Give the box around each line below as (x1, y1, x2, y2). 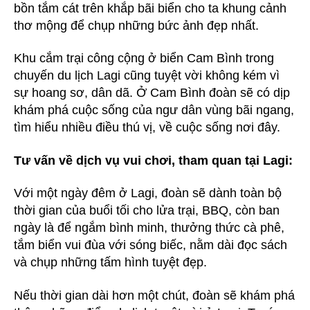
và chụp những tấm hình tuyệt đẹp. (14, 255, 207, 269)
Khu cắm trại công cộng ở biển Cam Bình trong (14, 51, 274, 65)
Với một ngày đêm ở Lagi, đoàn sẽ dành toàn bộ (14, 186, 282, 200)
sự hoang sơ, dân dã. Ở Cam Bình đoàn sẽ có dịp (14, 86, 290, 100)
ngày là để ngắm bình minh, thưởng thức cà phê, (14, 221, 284, 235)
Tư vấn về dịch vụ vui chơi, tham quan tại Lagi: (14, 153, 293, 167)
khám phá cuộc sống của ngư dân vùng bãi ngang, (14, 103, 294, 117)
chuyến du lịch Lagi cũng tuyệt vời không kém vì (14, 69, 280, 82)
